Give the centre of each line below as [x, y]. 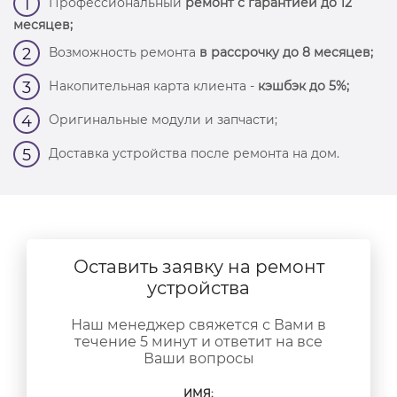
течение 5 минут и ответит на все [198, 342]
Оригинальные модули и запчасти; [163, 119]
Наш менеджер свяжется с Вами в [198, 325]
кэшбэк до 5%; [304, 86]
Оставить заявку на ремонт [198, 267]
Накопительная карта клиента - [153, 86]
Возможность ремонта [124, 52]
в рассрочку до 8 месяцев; [286, 52]
